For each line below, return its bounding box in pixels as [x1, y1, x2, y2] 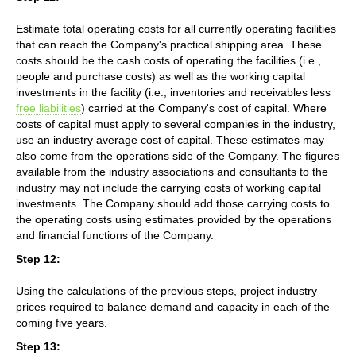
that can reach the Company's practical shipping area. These [16, 37, 322, 51]
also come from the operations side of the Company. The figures [16, 149, 339, 162]
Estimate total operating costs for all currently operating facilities [16, 21, 336, 35]
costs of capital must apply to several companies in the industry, [16, 117, 335, 130]
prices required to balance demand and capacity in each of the [16, 300, 330, 313]
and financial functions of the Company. [16, 228, 214, 242]
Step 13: [16, 339, 60, 353]
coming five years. [16, 315, 107, 329]
